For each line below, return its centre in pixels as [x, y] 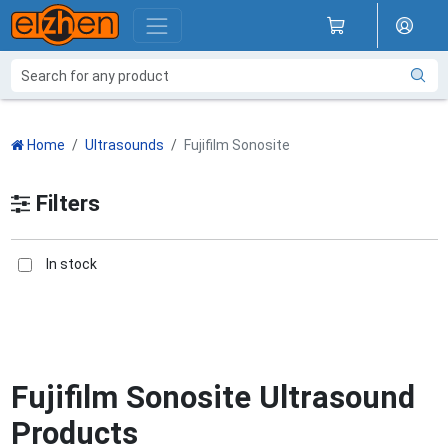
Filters [64, 203]
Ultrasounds [124, 145]
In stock [71, 264]
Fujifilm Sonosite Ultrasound [212, 397]
